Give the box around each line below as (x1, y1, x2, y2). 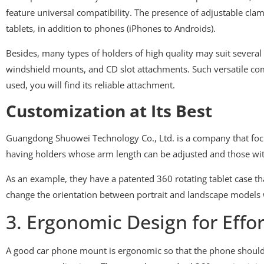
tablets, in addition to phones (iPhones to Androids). (6, 22, 216, 35)
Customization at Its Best (6, 100, 212, 123)
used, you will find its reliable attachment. (6, 78, 175, 91)
